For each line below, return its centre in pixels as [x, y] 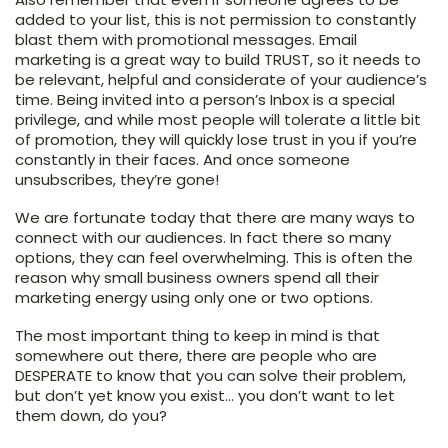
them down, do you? [91, 416]
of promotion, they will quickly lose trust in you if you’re [216, 140]
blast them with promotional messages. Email [186, 40]
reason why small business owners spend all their [197, 278]
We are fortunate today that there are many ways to [215, 218]
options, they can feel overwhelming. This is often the [214, 258]
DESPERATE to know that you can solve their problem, [210, 376]
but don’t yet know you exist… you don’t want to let [205, 396]
